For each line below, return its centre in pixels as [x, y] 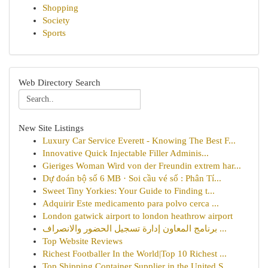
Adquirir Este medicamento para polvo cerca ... [131, 203]
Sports [54, 33]
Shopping [60, 8]
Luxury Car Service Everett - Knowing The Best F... [139, 141]
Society [56, 20]
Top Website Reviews [83, 241]
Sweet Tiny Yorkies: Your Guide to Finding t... [129, 191]
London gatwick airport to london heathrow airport [138, 216]
